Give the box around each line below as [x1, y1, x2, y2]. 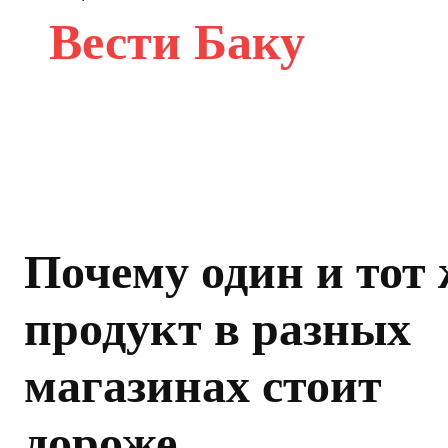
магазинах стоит [24, 358, 382, 412]
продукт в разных [24, 301, 411, 355]
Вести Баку [49, 13, 305, 70]
